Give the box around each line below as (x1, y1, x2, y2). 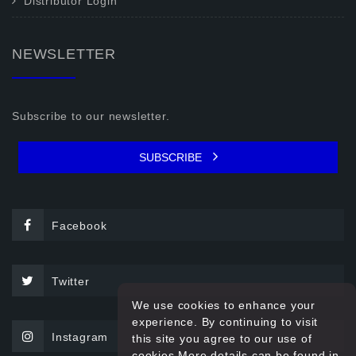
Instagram (52, 331, 109, 343)
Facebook (52, 219, 107, 232)
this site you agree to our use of (132, 332, 312, 345)
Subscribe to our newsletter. (12, 110, 170, 122)
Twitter (52, 275, 90, 288)
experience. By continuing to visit (132, 315, 319, 328)
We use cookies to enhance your (132, 299, 316, 311)
